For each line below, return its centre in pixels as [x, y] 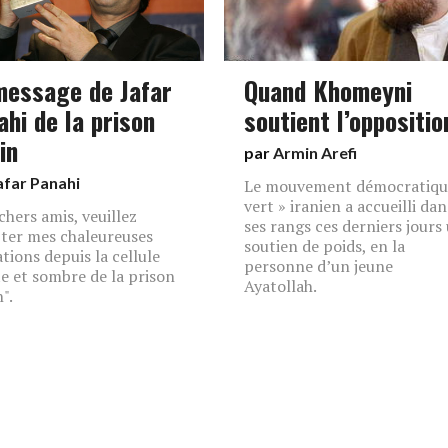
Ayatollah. [280, 286]
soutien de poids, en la [324, 246]
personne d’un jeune [318, 266]
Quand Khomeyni [328, 90]
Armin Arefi [315, 152]
